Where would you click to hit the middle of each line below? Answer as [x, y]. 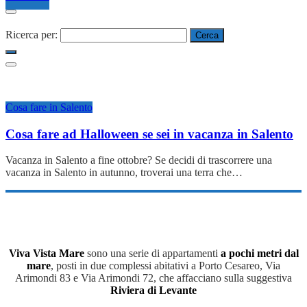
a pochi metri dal [259, 254]
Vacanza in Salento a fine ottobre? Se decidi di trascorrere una [139, 160]
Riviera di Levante [153, 291]
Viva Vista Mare [46, 254]
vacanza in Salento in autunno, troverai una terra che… [124, 173]
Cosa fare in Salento [49, 107]
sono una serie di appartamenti [152, 254]
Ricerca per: [32, 35]
